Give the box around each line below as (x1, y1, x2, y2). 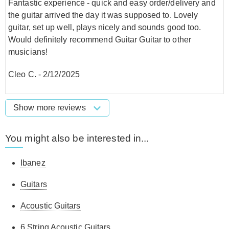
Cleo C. (8, 70, 36, 79)
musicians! (8, 47, 48, 56)
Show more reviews (13, 103, 88, 112)
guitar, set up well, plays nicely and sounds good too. (8, 22, 201, 32)
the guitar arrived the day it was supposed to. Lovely (8, 10, 198, 19)
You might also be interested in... (5, 132, 149, 144)
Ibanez (20, 158, 45, 167)
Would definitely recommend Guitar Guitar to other (8, 35, 191, 44)
